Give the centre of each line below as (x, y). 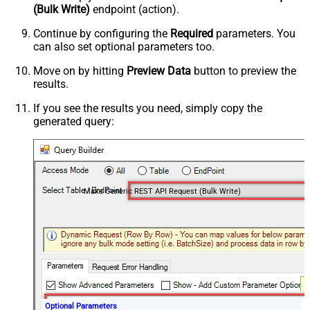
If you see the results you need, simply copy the (148, 108)
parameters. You (254, 33)
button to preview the (244, 71)
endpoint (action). (135, 9)
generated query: (74, 121)
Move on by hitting (80, 71)
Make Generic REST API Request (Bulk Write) (162, 191)
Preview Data (159, 71)
